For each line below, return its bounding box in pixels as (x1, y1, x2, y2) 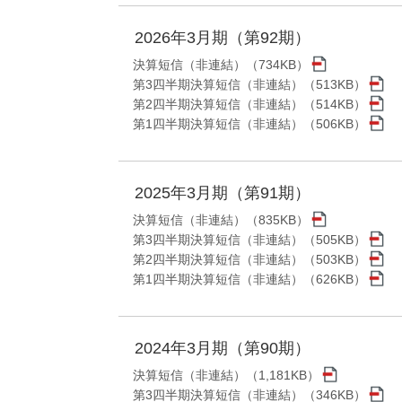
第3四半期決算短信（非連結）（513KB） (133, 77, 366, 92)
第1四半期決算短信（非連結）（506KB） (133, 117, 366, 132)
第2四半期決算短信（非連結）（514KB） (133, 97, 366, 112)
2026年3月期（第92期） (135, 29, 310, 48)
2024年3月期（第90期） (135, 339, 310, 358)
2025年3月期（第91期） (135, 184, 310, 203)
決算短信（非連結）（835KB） (133, 213, 309, 228)
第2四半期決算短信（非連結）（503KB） (133, 252, 366, 267)
